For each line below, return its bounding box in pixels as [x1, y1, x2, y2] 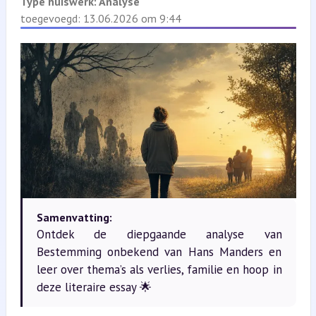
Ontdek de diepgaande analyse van [36, 226, 282, 242]
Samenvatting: [36, 209, 112, 224]
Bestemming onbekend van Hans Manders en [36, 243, 282, 260]
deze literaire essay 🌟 [36, 279, 152, 295]
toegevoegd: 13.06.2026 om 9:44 [20, 11, 181, 25]
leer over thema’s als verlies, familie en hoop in [36, 261, 282, 277]
